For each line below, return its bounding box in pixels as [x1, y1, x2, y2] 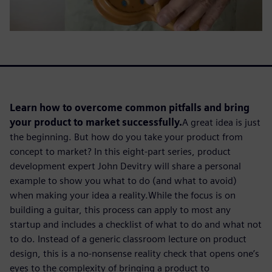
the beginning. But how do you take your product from [10, 131, 243, 143]
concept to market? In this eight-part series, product [10, 145, 231, 157]
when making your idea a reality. [10, 189, 148, 201]
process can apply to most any [103, 203, 231, 216]
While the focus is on [148, 189, 236, 201]
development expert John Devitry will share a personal [10, 160, 241, 172]
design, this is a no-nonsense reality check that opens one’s [10, 247, 259, 259]
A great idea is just [182, 116, 260, 128]
